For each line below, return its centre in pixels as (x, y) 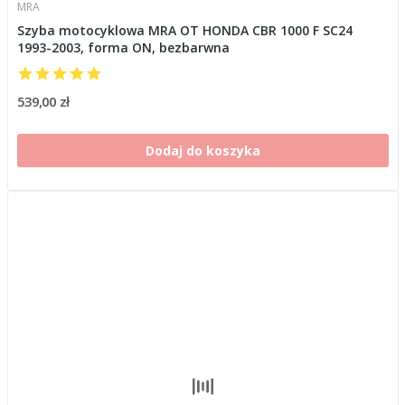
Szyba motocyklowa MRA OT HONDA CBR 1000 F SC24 (184, 30)
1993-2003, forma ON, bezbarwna (123, 47)
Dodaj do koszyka (202, 150)
